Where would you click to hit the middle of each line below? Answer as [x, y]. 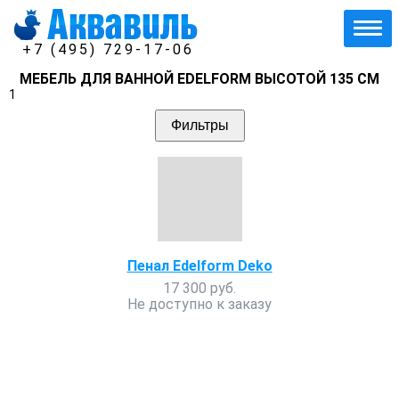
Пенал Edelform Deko [199, 266]
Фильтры [199, 125]
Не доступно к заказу [199, 304]
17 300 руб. [199, 288]
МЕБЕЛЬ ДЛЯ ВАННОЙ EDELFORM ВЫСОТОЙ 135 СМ [199, 79]
